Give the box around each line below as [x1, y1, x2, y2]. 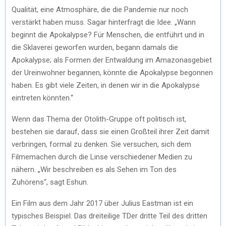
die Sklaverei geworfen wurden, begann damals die [12, 42, 178, 52]
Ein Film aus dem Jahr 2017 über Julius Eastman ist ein [12, 198, 193, 208]
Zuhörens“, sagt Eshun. [12, 177, 88, 187]
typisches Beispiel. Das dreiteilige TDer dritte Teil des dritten [12, 211, 207, 220]
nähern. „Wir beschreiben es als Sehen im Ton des [12, 164, 177, 174]
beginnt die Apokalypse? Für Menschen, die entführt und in [12, 30, 204, 39]
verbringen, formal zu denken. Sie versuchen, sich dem [12, 139, 191, 149]
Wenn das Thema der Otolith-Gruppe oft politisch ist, [12, 114, 186, 124]
